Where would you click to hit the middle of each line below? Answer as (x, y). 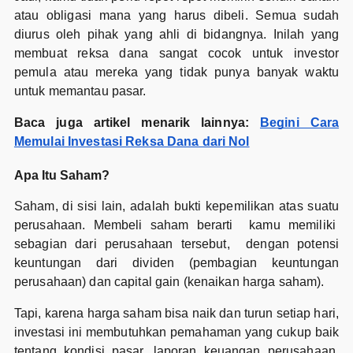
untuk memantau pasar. (80, 91)
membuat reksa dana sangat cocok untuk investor (176, 53)
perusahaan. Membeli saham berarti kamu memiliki (176, 225)
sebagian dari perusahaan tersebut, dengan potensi (176, 243)
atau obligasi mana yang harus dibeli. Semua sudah (176, 15)
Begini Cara (299, 122)
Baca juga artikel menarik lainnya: (137, 122)
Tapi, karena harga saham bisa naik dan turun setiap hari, (176, 313)
